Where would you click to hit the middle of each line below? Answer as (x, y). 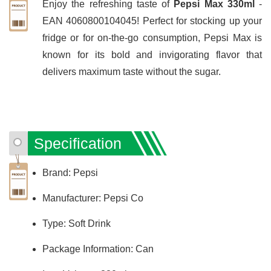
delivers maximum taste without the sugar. (132, 71)
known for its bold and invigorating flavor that (152, 54)
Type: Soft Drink (77, 223)
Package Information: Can (98, 249)
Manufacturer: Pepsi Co (93, 198)
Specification (78, 143)
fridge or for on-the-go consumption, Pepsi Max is (152, 38)
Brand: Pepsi (70, 172)
